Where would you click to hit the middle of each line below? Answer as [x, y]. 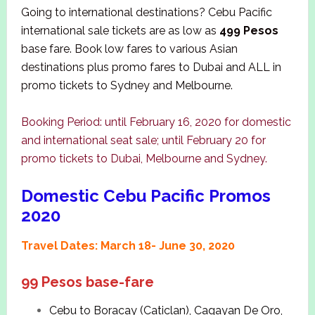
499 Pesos [249, 31]
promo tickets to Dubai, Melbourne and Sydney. [144, 159]
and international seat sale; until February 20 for [143, 141]
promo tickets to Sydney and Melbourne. [127, 86]
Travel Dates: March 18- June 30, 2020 [128, 246]
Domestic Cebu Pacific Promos [146, 196]
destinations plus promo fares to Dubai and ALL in [151, 67]
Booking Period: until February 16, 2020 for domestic [156, 122]
